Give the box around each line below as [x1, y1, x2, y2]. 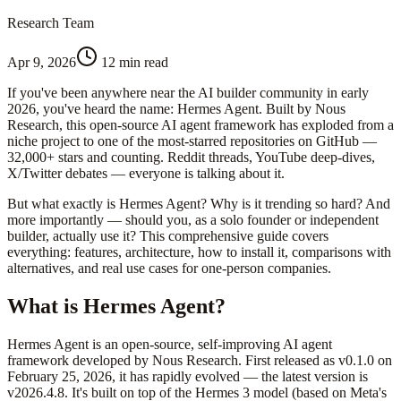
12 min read [101, 54, 168, 70]
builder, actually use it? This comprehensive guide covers [7, 227, 328, 243]
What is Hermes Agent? [7, 294, 226, 318]
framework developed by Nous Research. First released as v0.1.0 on [7, 352, 392, 368]
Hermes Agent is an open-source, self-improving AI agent [7, 336, 332, 352]
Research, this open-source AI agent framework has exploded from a [7, 116, 394, 132]
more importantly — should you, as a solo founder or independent [7, 211, 379, 227]
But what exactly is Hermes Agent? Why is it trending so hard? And [7, 195, 390, 211]
